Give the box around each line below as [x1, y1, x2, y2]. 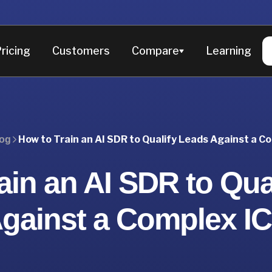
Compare [132, 44, 179, 57]
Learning [206, 44, 251, 57]
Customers [52, 44, 110, 57]
